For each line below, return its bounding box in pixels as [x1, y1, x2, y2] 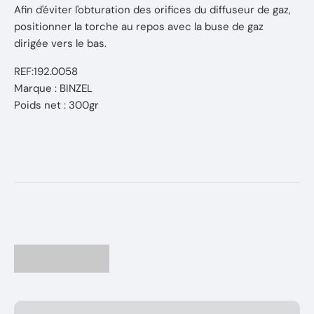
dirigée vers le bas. [14, 36, 107, 50]
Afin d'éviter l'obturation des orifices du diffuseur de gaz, [14, 3, 291, 17]
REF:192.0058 [14, 64, 78, 78]
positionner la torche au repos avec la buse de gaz [14, 20, 264, 34]
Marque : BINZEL [14, 81, 93, 95]
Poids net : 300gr [14, 98, 99, 112]
